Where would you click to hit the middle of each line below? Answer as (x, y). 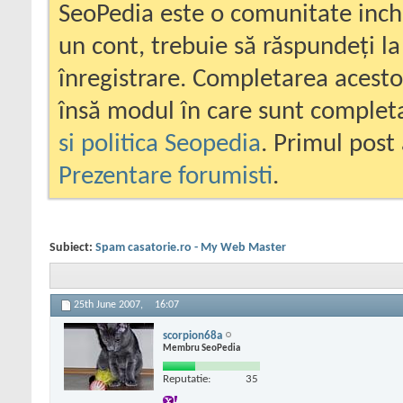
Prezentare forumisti (166, 177)
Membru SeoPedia (201, 348)
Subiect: (72, 248)
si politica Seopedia (160, 144)
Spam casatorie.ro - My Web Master (191, 248)
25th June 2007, (110, 305)
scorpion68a (193, 336)
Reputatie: (187, 379)
